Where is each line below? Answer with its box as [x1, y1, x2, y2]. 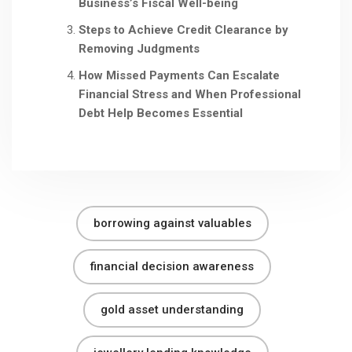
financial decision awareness [90, 258, 254, 273]
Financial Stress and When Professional [79, 86, 301, 101]
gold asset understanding [101, 302, 244, 317]
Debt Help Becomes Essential [79, 105, 243, 120]
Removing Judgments [79, 41, 200, 56]
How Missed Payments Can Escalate [79, 68, 280, 82]
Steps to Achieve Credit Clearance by [79, 22, 288, 37]
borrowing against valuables [93, 215, 251, 230]
